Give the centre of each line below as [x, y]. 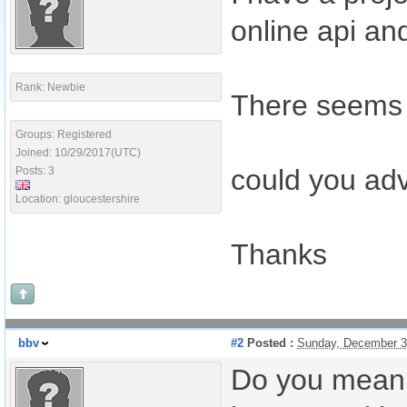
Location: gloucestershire [78, 199]
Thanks [279, 254]
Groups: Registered [64, 134]
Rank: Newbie [50, 87]
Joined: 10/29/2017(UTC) [78, 153]
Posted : [268, 343]
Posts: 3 [35, 171]
